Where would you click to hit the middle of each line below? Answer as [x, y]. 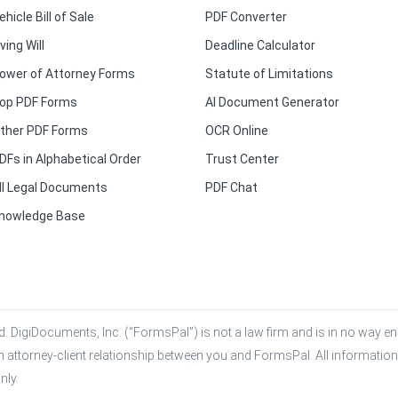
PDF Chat [231, 187]
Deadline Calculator [260, 45]
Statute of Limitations [269, 74]
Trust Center [242, 159]
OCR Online [237, 131]
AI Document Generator [272, 102]
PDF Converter [246, 17]
